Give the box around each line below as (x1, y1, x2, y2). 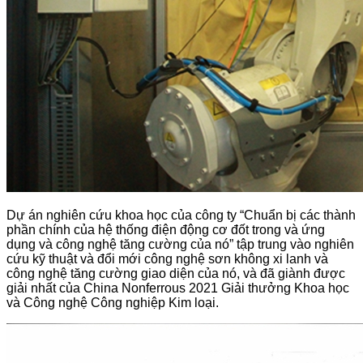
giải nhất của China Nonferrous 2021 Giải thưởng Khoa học (6, 281, 349, 296)
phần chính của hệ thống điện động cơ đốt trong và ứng (6, 223, 325, 237)
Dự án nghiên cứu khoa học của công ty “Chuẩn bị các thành (6, 208, 356, 223)
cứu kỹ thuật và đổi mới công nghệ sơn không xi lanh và (6, 252, 328, 267)
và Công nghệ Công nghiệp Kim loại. (6, 296, 219, 310)
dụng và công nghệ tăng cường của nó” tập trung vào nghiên (6, 237, 354, 252)
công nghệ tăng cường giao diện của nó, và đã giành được (6, 267, 345, 281)
